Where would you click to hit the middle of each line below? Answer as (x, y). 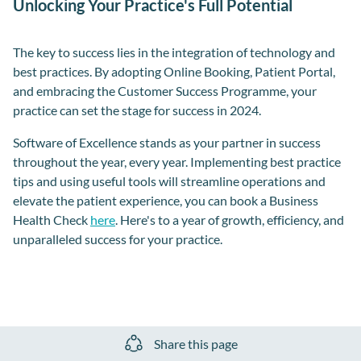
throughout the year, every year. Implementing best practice (177, 162)
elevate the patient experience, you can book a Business (166, 201)
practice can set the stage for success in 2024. (137, 110)
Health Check (52, 220)
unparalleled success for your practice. (119, 239)
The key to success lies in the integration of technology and (174, 52)
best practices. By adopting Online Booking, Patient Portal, (174, 72)
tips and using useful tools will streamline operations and (169, 181)
